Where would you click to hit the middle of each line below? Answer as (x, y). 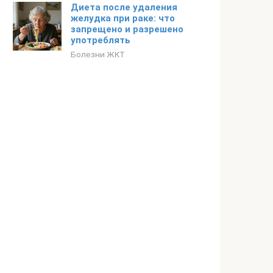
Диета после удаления (124, 7)
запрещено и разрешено (127, 29)
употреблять (101, 40)
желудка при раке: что (123, 18)
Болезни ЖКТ (98, 54)
